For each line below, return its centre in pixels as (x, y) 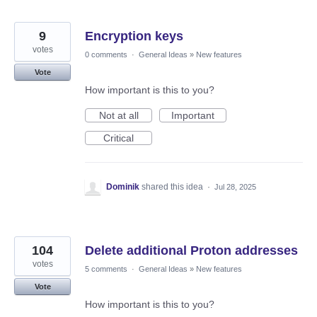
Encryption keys (134, 36)
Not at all (119, 116)
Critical (119, 138)
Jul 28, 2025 (235, 187)
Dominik (123, 187)
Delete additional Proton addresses (191, 251)
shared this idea (173, 187)
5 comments (106, 269)
